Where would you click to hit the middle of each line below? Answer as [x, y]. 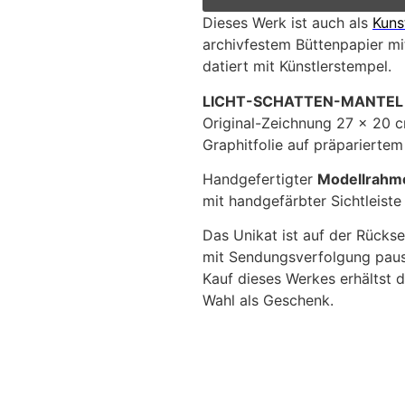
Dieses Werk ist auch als [287, 23]
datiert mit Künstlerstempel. [297, 66]
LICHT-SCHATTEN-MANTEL [303, 101]
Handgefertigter [260, 179]
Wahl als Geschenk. [268, 301]
